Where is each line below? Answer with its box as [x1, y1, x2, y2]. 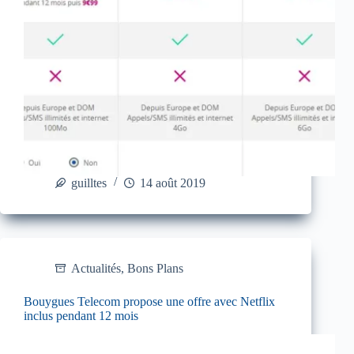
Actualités [71, 261, 121, 275]
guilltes [71, 175, 107, 190]
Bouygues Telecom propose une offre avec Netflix [24, 294, 275, 308]
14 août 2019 [140, 175, 205, 190]
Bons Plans [127, 261, 183, 275]
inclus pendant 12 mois [24, 308, 138, 322]
